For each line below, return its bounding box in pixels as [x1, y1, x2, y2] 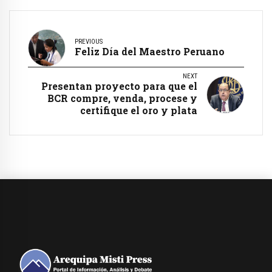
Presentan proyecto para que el [41, 79, 197, 92]
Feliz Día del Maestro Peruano [75, 44, 225, 58]
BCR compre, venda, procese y [47, 91, 197, 104]
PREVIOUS [75, 37, 103, 46]
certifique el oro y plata [80, 103, 197, 117]
